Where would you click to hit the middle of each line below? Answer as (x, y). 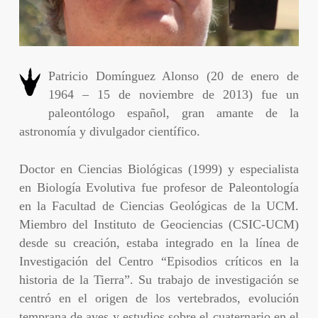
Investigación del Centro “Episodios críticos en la (159, 261)
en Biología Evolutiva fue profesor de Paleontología (159, 187)
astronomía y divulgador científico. (109, 131)
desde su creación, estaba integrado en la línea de (159, 242)
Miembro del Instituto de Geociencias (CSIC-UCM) (159, 224)
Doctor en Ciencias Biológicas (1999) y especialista (159, 169)
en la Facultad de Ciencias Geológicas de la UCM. (159, 205)
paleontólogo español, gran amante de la (174, 113)
